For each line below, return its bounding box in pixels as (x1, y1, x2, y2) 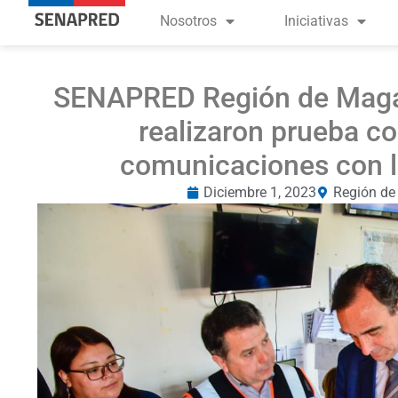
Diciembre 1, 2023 (203, 184, 316, 201)
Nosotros (160, 12, 217, 29)
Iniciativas (284, 12, 348, 29)
